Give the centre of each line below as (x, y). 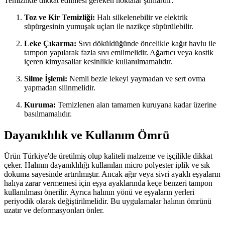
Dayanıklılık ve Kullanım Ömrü (87, 135)
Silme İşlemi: (46, 78)
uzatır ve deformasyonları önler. (54, 210)
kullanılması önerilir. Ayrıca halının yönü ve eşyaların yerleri (99, 192)
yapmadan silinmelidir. (60, 87)
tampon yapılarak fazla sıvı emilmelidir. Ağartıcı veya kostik (119, 52)
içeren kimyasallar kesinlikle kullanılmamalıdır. (98, 61)
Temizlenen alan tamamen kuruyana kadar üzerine (136, 104)
